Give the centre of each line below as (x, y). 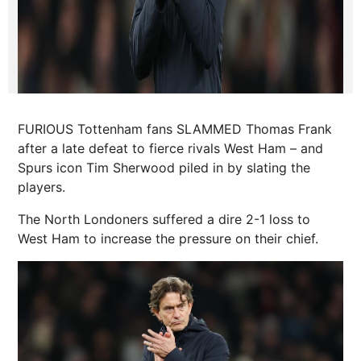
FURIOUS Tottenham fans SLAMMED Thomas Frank (175, 129)
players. (41, 187)
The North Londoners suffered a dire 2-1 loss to (164, 219)
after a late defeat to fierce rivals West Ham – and (170, 148)
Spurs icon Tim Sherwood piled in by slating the (164, 168)
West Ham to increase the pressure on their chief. (168, 239)
